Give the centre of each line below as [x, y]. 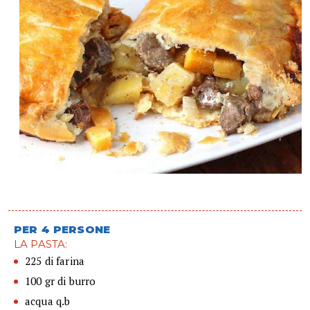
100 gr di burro [61, 281]
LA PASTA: [41, 244]
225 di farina [55, 261]
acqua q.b [48, 301]
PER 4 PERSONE [62, 230]
